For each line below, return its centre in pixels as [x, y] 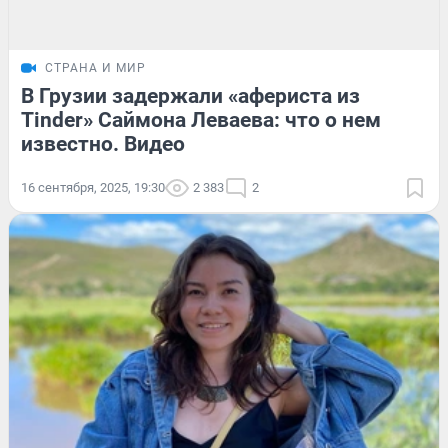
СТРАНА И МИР [95, 67]
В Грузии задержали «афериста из [190, 95]
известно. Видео [103, 143]
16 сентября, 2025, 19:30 [93, 187]
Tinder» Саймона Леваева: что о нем [201, 119]
